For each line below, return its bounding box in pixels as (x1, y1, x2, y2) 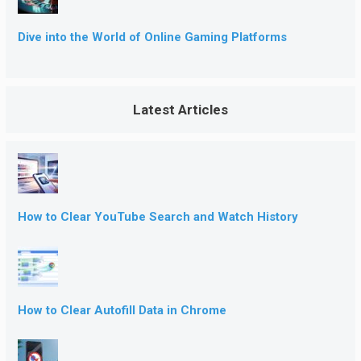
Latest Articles (133, 102, 228, 118)
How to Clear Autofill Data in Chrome (18, 302, 226, 317)
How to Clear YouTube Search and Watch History (18, 210, 298, 225)
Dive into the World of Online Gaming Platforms (18, 29, 287, 44)
